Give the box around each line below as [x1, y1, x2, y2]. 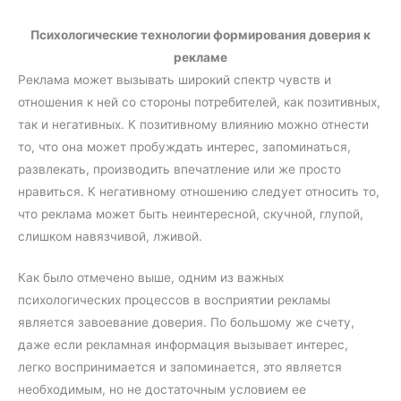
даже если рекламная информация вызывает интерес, [18, 337, 348, 353]
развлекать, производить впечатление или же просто [18, 161, 341, 176]
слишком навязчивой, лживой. [18, 228, 202, 243]
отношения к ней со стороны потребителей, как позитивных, [18, 94, 380, 109]
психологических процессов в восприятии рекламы [18, 293, 330, 308]
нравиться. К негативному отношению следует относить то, [18, 183, 380, 199]
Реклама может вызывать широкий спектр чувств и [18, 72, 331, 87]
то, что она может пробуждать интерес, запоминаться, [18, 139, 351, 154]
